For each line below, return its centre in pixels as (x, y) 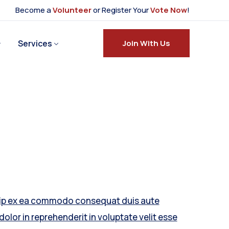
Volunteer (72, 10)
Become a (34, 10)
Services (35, 43)
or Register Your (122, 10)
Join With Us (146, 43)
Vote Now (169, 10)
